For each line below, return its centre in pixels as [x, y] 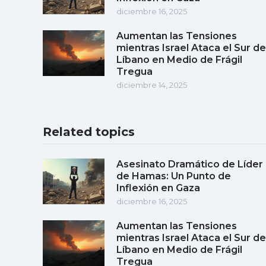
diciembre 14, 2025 [152, 85]
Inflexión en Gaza [158, 188]
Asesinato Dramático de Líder [190, 164]
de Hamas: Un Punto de [174, 176]
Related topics [89, 132]
